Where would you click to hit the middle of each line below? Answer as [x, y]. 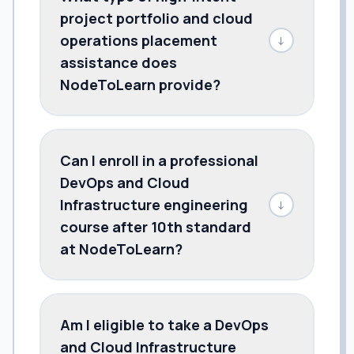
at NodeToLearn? [121, 249]
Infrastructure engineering [154, 204]
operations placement [139, 40]
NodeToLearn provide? [140, 84]
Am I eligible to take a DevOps [164, 324]
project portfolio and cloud [156, 18]
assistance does [119, 62]
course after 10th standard [156, 226]
